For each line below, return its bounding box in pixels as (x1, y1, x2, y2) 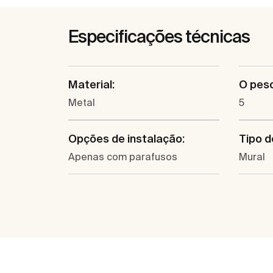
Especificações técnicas (68, 27, 250, 46)
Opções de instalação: (68, 132, 185, 146)
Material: (68, 78, 115, 91)
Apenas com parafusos (68, 151, 177, 163)
